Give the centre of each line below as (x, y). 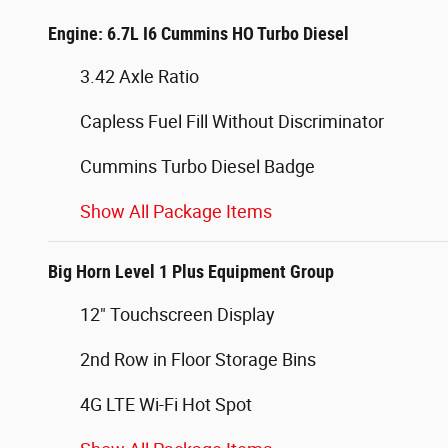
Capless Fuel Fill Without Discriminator (232, 122)
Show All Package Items (176, 212)
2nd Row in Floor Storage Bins (198, 360)
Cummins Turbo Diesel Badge (197, 167)
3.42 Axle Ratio (139, 77)
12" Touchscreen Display (177, 315)
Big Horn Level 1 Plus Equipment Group (191, 272)
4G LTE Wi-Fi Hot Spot (166, 405)
